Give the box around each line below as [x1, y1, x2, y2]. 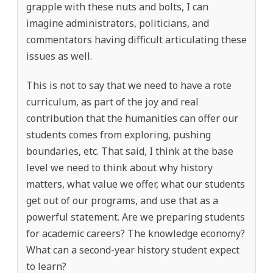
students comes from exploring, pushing [26, 127, 211, 141]
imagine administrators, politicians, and [26, 16, 209, 30]
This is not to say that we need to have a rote [26, 78, 232, 92]
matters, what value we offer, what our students [26, 177, 245, 191]
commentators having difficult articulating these [26, 32, 247, 46]
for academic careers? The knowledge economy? [26, 226, 245, 240]
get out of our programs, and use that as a [26, 193, 218, 207]
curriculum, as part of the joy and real [26, 94, 199, 108]
